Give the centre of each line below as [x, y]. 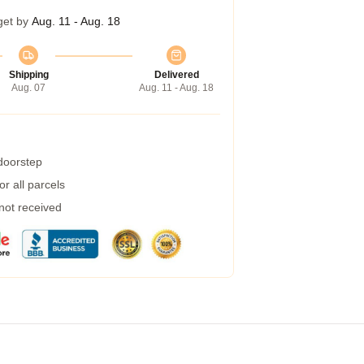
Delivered [176, 75]
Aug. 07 [28, 88]
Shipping [28, 75]
